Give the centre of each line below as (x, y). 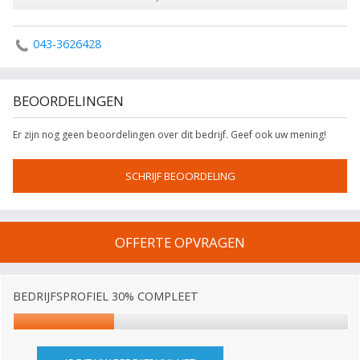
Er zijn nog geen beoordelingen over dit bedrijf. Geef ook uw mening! (170, 135)
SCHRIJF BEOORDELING (180, 176)
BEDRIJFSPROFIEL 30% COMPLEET (106, 296)
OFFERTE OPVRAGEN (180, 242)
